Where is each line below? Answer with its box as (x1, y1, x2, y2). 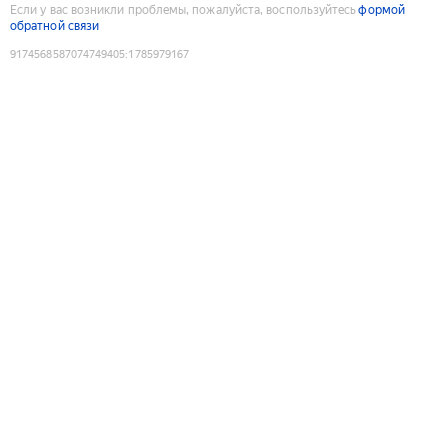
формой (358, 2, 405, 17)
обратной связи (10, 18, 100, 33)
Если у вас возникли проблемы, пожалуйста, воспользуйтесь (10, 2, 357, 17)
